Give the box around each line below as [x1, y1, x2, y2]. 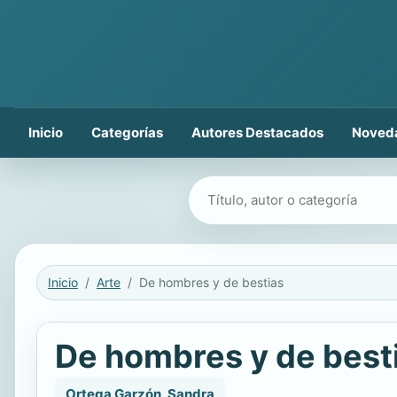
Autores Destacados [191, 124, 323, 141]
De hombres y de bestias [139, 275, 284, 290]
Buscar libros [191, 181, 274, 198]
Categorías [91, 124, 163, 141]
